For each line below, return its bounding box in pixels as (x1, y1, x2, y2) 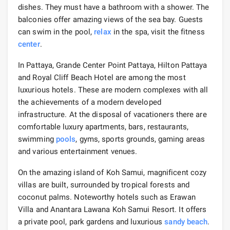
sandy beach (164, 217, 208, 226)
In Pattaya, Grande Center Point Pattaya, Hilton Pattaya (18, 60, 207, 70)
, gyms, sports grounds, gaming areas (75, 134, 205, 144)
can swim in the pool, (18, 27, 94, 36)
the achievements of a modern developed (18, 97, 161, 107)
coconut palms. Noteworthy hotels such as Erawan (18, 192, 196, 202)
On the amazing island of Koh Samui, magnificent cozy (18, 167, 207, 177)
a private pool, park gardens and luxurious (18, 217, 165, 226)
